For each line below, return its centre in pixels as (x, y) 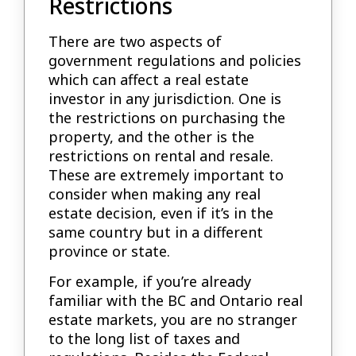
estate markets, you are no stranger (173, 320)
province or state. (110, 251)
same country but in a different (156, 232)
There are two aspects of (135, 41)
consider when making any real (155, 193)
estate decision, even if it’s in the (161, 213)
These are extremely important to (166, 174)
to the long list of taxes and (145, 339)
